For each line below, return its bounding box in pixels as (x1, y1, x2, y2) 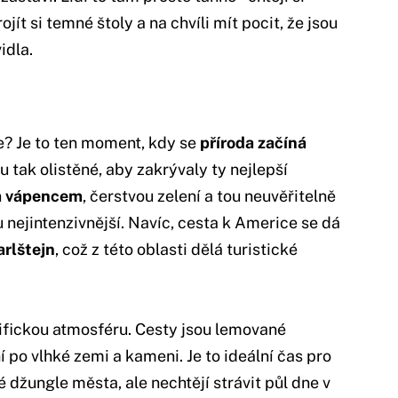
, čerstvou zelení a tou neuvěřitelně (83, 186, 336, 205)
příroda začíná (200, 132, 306, 152)
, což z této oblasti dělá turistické (55, 239, 298, 259)
